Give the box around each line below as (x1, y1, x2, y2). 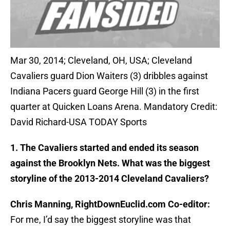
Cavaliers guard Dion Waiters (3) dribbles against (10, 70, 208, 82)
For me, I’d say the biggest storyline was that (10, 214, 191, 225)
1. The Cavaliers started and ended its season (10, 142, 199, 154)
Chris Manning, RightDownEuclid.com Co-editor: (10, 199, 210, 210)
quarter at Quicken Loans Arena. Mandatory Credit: (10, 101, 217, 112)
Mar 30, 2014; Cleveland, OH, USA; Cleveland (10, 55, 192, 66)
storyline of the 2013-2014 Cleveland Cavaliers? (10, 173, 209, 184)
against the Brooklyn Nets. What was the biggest (10, 158, 210, 169)
